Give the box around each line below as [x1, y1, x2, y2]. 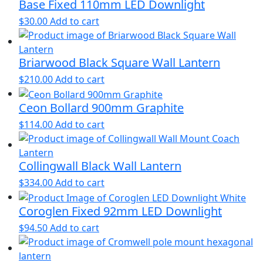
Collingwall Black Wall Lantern [19, 157, 181, 174]
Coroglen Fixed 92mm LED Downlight [19, 203, 222, 219]
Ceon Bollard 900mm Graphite [19, 99, 184, 116]
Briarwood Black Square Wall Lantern [19, 55, 220, 71]
